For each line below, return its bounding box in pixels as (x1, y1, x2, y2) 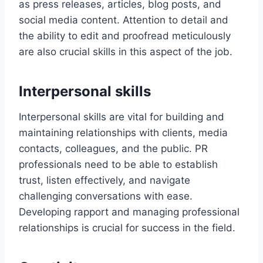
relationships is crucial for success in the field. (19, 221, 235, 234)
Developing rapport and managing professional (19, 205, 240, 218)
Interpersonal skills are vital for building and (19, 110, 224, 123)
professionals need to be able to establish (19, 158, 218, 170)
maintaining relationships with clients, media (19, 126, 228, 139)
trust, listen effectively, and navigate (19, 174, 190, 186)
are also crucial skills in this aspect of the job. (19, 45, 232, 58)
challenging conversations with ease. (19, 190, 193, 202)
